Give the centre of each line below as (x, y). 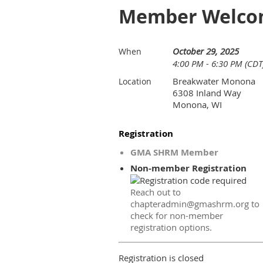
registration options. (171, 227)
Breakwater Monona (214, 81)
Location (135, 81)
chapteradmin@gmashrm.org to (195, 204)
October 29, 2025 (206, 51)
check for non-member (177, 215)
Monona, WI (197, 104)
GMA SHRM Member (174, 152)
